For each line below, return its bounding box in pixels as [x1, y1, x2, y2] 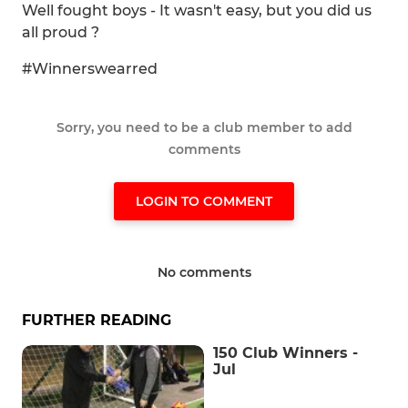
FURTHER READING [22, 311, 171, 329]
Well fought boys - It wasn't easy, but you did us [22, 2, 372, 19]
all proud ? [22, 24, 99, 41]
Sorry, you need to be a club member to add [56, 119, 352, 136]
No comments [157, 264, 251, 280]
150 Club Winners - [213, 344, 358, 362]
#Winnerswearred [22, 60, 158, 77]
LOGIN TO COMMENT [136, 193, 272, 209]
